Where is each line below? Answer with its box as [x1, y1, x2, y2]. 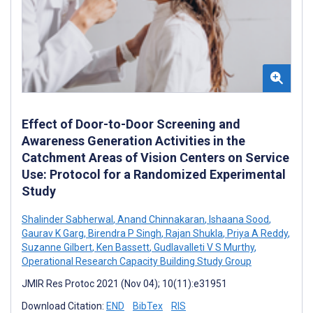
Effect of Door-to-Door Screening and [22, 116, 240, 131]
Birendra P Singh [86, 227, 161, 239]
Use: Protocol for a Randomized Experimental [22, 166, 286, 182]
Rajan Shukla [163, 227, 223, 239]
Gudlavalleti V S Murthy [152, 241, 254, 253]
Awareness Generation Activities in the [22, 133, 245, 148]
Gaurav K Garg [22, 227, 84, 239]
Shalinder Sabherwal [22, 213, 113, 225]
